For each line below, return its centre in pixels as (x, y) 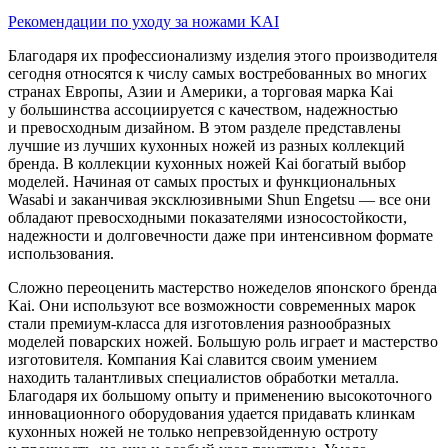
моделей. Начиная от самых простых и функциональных (202, 181)
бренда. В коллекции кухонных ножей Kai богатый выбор (207, 163)
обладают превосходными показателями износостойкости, (207, 217)
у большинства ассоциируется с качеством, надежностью (203, 109)
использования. (61, 253)
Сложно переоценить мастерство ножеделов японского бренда (222, 287)
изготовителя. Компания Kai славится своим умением (192, 359)
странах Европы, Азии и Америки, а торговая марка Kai (200, 91)
